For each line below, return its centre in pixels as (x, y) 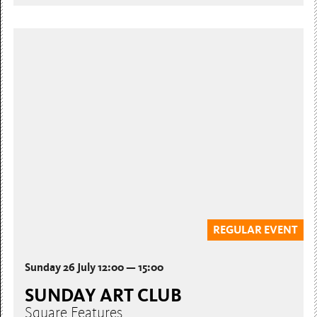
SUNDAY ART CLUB (104, 295)
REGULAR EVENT (255, 230)
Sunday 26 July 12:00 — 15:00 (94, 267)
